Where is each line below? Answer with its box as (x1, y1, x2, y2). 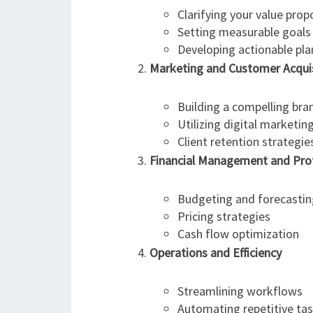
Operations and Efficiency (150, 245, 282, 261)
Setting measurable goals (177, 24, 311, 40)
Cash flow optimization (177, 226, 299, 242)
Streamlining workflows (177, 283, 303, 299)
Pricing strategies (177, 208, 270, 224)
